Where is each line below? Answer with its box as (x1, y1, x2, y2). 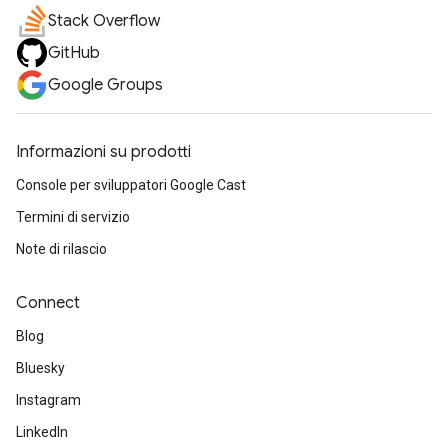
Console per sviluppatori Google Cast (16, 177, 246, 193)
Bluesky (16, 360, 65, 376)
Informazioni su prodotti (16, 142, 191, 162)
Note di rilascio (16, 241, 107, 257)
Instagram (16, 392, 81, 408)
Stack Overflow (48, 11, 160, 31)
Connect (16, 293, 80, 313)
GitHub (48, 43, 100, 63)
